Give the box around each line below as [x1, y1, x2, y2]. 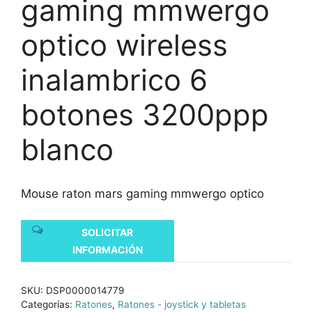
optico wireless [21, 27, 228, 63]
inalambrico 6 [21, 62, 208, 97]
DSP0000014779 [46, 285, 124, 296]
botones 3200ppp [21, 97, 269, 132]
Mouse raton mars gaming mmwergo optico [21, 186, 264, 201]
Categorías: [21, 299, 75, 310]
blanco [21, 132, 114, 167]
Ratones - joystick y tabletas [118, 299, 246, 310]
